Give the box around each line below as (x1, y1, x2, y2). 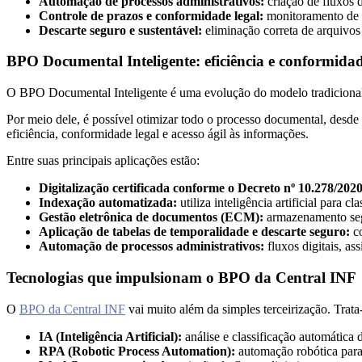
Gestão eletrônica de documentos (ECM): (39, 210, 267, 225)
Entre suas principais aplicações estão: (6, 154, 200, 168)
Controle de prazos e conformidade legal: (39, 8, 267, 23)
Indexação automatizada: (39, 196, 177, 210)
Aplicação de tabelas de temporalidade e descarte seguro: (39, 225, 350, 239)
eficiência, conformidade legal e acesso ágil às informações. (6, 127, 309, 141)
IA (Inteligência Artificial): (39, 329, 185, 343)
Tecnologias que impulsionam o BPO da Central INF (6, 268, 356, 286)
